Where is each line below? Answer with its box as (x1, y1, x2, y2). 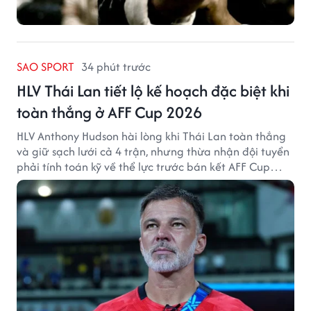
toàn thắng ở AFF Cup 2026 (17, 100, 202, 124)
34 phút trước (81, 58, 151, 75)
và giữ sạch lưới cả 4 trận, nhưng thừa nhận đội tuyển (17, 142, 289, 160)
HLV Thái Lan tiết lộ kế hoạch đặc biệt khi (17, 78, 289, 102)
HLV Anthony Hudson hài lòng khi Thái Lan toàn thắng (17, 127, 286, 144)
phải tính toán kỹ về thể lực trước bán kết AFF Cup (17, 158, 270, 175)
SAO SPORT (17, 58, 74, 75)
